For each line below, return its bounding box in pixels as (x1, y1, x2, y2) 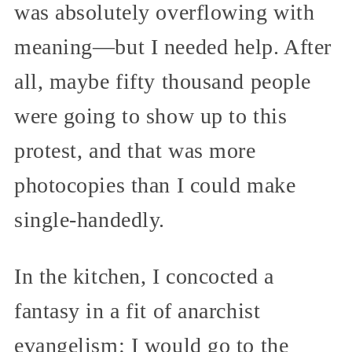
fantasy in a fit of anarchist (14, 299, 261, 324)
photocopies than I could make (14, 173, 296, 198)
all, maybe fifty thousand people (14, 69, 311, 94)
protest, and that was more (14, 138, 256, 163)
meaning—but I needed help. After (14, 35, 332, 60)
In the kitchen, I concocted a (14, 264, 274, 289)
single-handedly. (14, 207, 165, 233)
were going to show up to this (14, 104, 288, 129)
